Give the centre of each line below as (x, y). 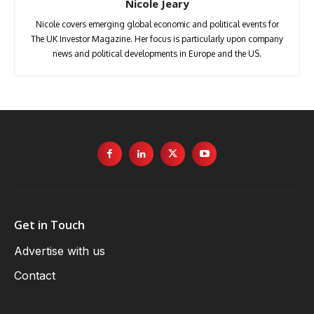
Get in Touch (49, 225)
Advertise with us (60, 251)
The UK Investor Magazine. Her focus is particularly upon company (157, 39)
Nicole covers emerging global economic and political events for (157, 24)
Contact (35, 275)
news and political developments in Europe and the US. (157, 53)
